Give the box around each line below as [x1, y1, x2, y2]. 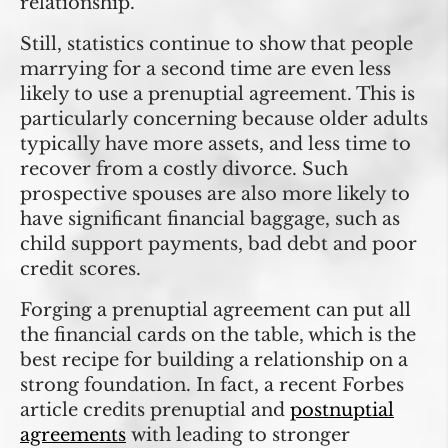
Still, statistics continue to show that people [20, 32, 413, 55]
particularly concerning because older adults [20, 107, 428, 130]
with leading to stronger [126, 423, 350, 446]
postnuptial [290, 398, 394, 421]
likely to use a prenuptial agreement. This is [20, 82, 415, 105]
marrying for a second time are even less [20, 57, 391, 80]
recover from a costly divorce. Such [20, 157, 348, 180]
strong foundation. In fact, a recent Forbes [20, 373, 404, 396]
